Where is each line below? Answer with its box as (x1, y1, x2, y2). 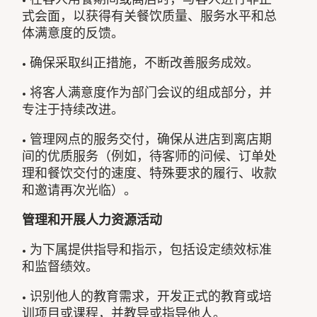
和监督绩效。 (22, 258, 99, 275)
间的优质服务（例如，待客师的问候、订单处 (22, 148, 277, 164)
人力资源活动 (86, 212, 163, 228)
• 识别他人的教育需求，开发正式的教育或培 (22, 288, 272, 304)
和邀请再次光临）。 (22, 182, 137, 198)
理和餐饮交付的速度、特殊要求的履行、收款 (22, 165, 277, 181)
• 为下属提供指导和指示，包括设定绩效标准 (22, 241, 272, 258)
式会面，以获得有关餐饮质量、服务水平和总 (22, 8, 277, 24)
